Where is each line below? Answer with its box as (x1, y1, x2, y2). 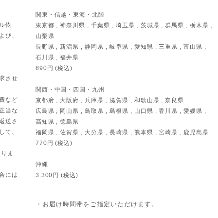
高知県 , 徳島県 (35, 118, 79, 126)
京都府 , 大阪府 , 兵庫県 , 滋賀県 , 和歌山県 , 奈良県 (35, 97, 184, 104)
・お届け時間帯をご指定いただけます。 (35, 200, 159, 208)
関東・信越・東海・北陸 (35, 11, 105, 18)
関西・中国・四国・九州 (35, 86, 105, 93)
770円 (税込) (35, 140, 73, 147)
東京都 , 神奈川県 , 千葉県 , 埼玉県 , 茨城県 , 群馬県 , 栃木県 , (35, 22, 213, 29)
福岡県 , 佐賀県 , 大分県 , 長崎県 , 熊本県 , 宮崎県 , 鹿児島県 (35, 129, 209, 136)
